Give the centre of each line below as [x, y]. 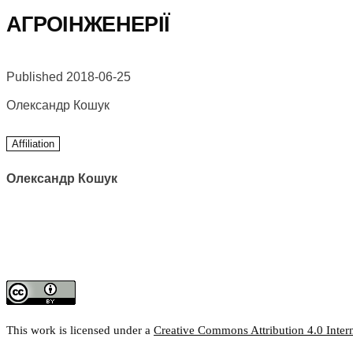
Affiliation [33, 143]
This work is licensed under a [80, 330]
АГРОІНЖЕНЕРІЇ [88, 25]
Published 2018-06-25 [69, 76]
